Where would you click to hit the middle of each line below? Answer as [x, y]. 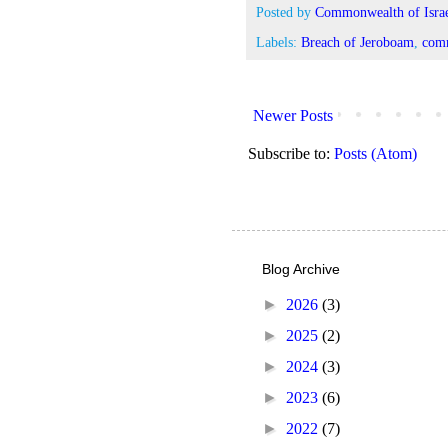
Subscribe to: [291, 153]
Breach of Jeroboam [357, 41]
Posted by [285, 12]
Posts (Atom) [375, 153]
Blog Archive [301, 268]
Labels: [278, 41]
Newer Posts [293, 115]
